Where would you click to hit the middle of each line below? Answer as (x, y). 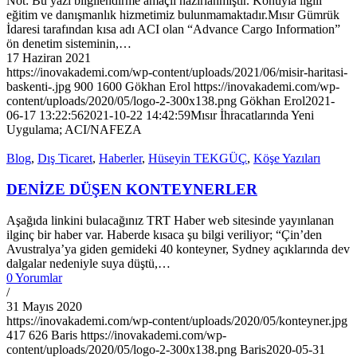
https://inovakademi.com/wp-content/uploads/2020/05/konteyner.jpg (177, 320)
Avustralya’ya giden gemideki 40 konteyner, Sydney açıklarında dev (178, 249)
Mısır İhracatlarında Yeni (252, 116)
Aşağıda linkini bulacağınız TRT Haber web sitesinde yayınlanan (170, 220)
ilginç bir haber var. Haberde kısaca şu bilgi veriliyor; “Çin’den (164, 234)
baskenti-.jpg (39, 87)
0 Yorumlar (34, 277)
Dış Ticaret (65, 159)
